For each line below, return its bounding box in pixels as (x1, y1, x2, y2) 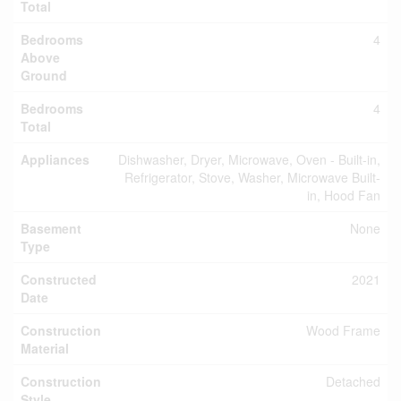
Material (21, 339, 69, 357)
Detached (326, 372, 380, 390)
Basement (21, 219, 81, 237)
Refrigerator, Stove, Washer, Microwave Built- (124, 168, 380, 186)
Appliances (21, 150, 90, 168)
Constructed (21, 270, 97, 288)
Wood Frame (306, 321, 380, 339)
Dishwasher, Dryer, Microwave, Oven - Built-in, (118, 150, 380, 168)
